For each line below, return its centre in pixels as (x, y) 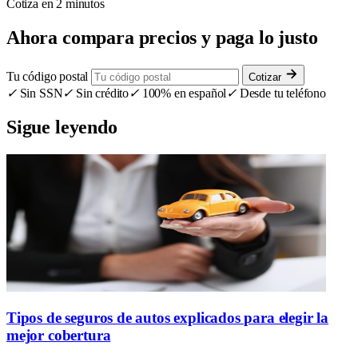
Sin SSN (40, 93)
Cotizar (266, 77)
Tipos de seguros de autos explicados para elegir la (168, 318)
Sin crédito (101, 93)
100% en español (183, 93)
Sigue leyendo (62, 127)
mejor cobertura (59, 336)
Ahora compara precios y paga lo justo (162, 37)
